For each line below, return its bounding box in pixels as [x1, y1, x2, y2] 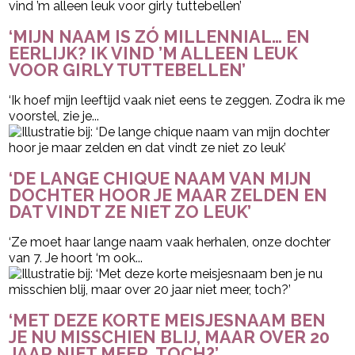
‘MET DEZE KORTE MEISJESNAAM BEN [9, 310, 326, 330]
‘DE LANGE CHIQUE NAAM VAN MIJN [9, 168, 312, 189]
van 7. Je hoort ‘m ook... [9, 250, 143, 265]
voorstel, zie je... [9, 109, 100, 124]
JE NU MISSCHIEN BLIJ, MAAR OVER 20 [9, 326, 330, 347]
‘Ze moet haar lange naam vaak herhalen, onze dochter [9, 234, 331, 250]
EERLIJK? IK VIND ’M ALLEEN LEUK [9, 44, 299, 64]
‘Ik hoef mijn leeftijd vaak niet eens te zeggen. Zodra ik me [9, 93, 345, 109]
